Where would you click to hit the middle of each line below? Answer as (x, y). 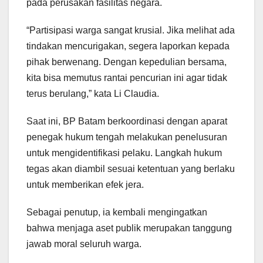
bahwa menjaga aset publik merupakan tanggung (129, 228)
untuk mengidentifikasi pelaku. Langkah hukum (124, 153)
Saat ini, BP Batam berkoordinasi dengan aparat (127, 121)
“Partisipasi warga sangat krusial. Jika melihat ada (131, 30)
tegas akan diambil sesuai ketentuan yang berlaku (131, 168)
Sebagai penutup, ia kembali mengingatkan (117, 212)
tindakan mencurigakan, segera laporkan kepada (128, 46)
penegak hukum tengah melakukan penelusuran (127, 137)
